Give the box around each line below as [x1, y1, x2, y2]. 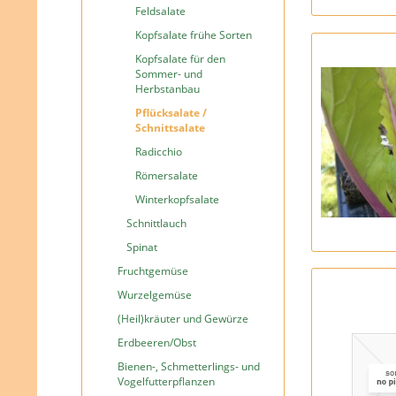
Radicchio [135, 144, 182, 159]
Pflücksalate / [135, 105, 207, 120]
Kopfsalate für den [135, 51, 225, 66]
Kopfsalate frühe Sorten [135, 27, 252, 42]
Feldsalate [135, 4, 186, 19]
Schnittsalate [135, 120, 205, 135]
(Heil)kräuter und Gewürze [118, 311, 248, 326]
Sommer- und [135, 66, 202, 81]
